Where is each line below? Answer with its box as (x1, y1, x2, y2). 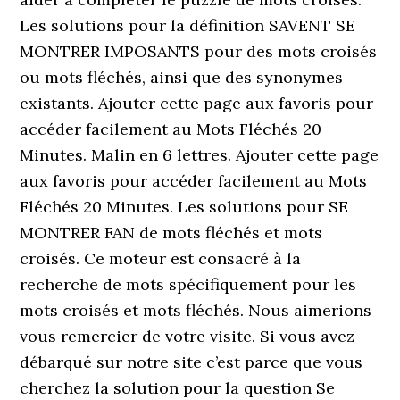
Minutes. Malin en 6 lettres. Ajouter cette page (20, 145, 379, 165)
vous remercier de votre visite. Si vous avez (20, 326, 355, 346)
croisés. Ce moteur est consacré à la (20, 248, 302, 269)
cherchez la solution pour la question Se (20, 378, 336, 398)
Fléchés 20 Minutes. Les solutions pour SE (20, 196, 349, 217)
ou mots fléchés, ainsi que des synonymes (20, 67, 344, 87)
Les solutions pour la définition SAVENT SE (20, 15, 356, 36)
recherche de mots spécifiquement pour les (20, 274, 357, 295)
